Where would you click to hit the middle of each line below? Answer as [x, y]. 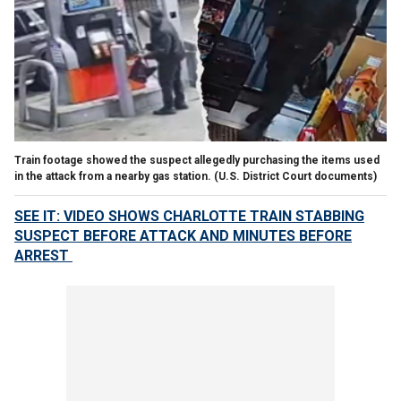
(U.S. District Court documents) [295, 176]
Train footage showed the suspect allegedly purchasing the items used [197, 160]
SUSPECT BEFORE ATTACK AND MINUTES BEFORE [183, 235]
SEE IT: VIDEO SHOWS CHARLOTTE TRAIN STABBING [189, 216]
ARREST [43, 255]
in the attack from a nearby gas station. [113, 176]
